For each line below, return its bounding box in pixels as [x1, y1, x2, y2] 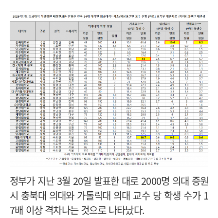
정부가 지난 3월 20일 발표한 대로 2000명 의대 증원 [10, 173, 208, 188]
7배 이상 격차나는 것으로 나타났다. [10, 202, 147, 217]
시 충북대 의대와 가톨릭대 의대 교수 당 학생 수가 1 [10, 188, 208, 202]
